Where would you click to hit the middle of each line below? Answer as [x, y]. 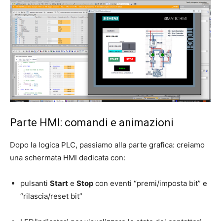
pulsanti [35, 184]
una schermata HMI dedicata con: [68, 158]
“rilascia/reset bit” [51, 196]
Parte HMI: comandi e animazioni [92, 123]
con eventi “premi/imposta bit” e [150, 184]
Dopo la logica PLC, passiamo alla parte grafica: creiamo [107, 145]
